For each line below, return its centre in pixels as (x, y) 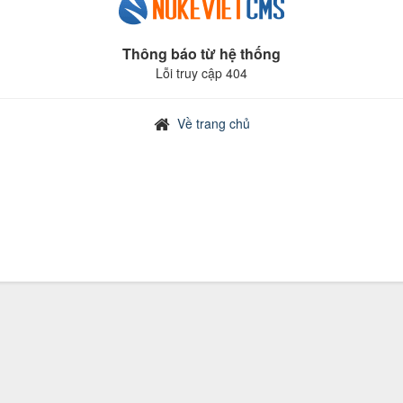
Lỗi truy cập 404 (201, 73)
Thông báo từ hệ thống (201, 54)
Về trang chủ (213, 123)
